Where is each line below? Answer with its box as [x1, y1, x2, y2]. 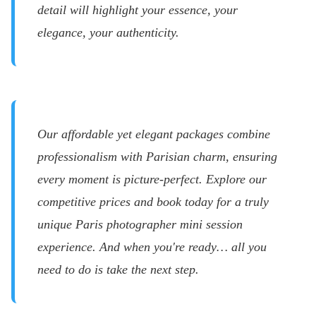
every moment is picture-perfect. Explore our [37, 172, 267, 186]
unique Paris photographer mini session [37, 217, 243, 231]
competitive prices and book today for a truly [37, 195, 269, 209]
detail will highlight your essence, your [37, 3, 238, 17]
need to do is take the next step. [37, 262, 199, 276]
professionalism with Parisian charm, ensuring [37, 150, 277, 164]
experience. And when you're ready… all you [37, 240, 267, 254]
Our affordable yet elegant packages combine [37, 127, 270, 141]
